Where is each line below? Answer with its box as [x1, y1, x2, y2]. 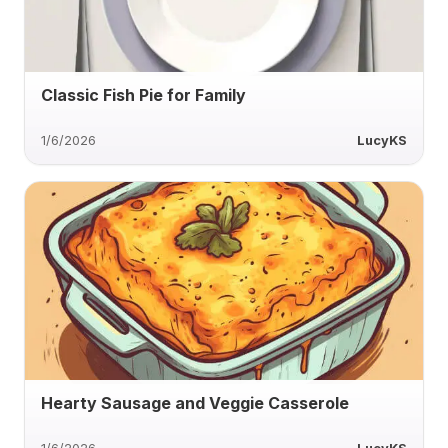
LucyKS [357, 132, 407, 148]
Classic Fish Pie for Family [41, 84, 246, 105]
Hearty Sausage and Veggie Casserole [41, 392, 349, 413]
